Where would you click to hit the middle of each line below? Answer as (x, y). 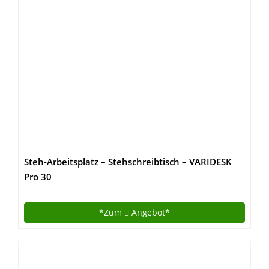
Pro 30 (38, 177)
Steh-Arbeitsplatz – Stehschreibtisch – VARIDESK (128, 162)
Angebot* (150, 212)
